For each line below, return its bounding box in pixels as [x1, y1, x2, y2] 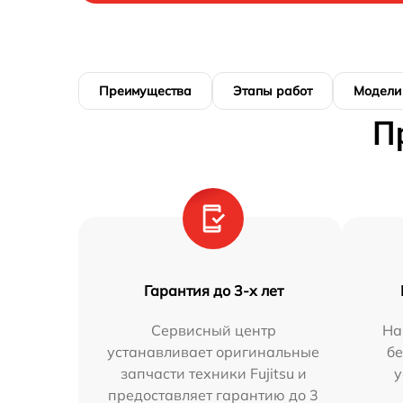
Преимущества [99, 83, 192, 99]
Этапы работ [233, 83, 312, 99]
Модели [354, 83, 401, 99]
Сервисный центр [150, 321, 276, 339]
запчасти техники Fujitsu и [120, 364, 307, 382]
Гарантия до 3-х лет [143, 282, 283, 300]
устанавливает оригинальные [107, 343, 320, 361]
